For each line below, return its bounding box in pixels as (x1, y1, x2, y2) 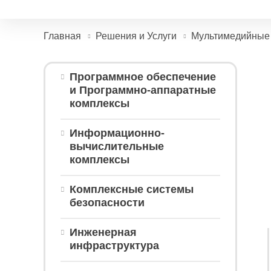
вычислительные (70, 140, 164, 152)
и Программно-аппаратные (70, 84, 216, 96)
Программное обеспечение (70, 71, 216, 83)
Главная (44, 31, 81, 41)
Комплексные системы (70, 183, 194, 195)
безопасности (70, 197, 145, 209)
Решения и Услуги (96, 31, 177, 41)
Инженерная (70, 226, 137, 238)
